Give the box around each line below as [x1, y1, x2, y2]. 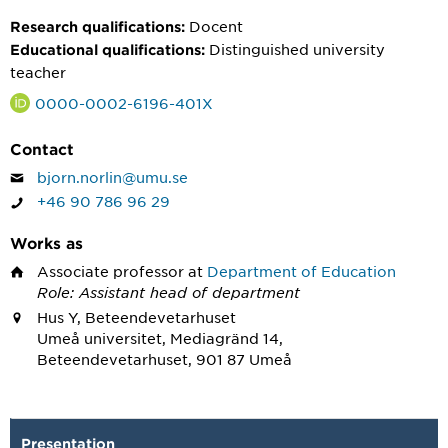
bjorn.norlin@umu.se [37, 167, 188, 186]
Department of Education [207, 261, 396, 280]
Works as [10, 232, 83, 252]
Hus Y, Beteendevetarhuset [37, 307, 236, 326]
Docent [189, 17, 243, 35]
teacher [10, 63, 66, 81]
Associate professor [37, 261, 184, 280]
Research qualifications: [10, 18, 185, 35]
